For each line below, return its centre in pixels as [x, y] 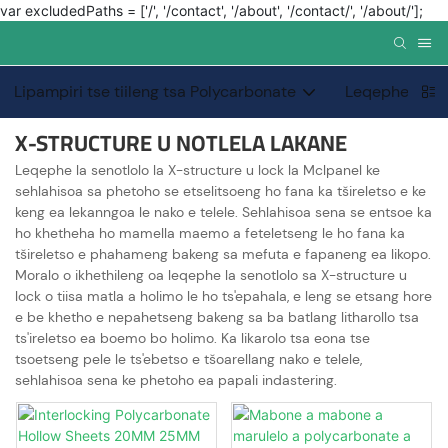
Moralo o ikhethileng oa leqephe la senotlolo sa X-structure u [211, 274]
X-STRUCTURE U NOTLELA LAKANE [181, 143]
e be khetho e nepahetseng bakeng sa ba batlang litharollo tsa [217, 316]
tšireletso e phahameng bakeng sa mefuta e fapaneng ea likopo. [223, 253]
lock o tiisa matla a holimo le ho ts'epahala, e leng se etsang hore [223, 295]
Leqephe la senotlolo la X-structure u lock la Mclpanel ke [197, 169]
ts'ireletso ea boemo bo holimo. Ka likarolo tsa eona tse [192, 337]
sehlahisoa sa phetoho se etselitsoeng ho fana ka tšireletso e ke [220, 190]
